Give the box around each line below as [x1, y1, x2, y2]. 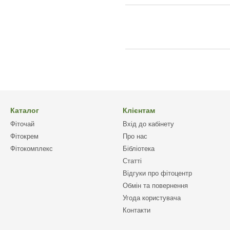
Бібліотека [123, 145, 155, 152]
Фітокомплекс [10, 145, 53, 152]
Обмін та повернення [123, 182, 188, 189]
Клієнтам [123, 106, 155, 114]
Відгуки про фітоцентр [123, 169, 192, 177]
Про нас [123, 132, 147, 140]
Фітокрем [10, 132, 39, 140]
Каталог [10, 106, 39, 114]
